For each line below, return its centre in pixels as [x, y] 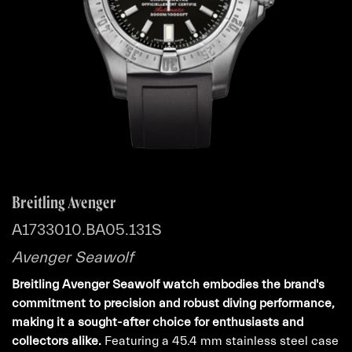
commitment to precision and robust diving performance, [173, 303]
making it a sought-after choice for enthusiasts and [158, 322]
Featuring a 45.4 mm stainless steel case [220, 341]
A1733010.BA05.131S [87, 230]
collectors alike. [57, 341]
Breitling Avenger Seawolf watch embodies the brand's [168, 284]
